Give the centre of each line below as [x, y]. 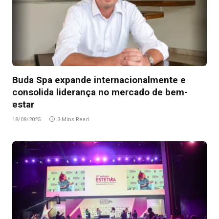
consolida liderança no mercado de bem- [100, 92]
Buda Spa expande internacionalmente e [99, 80]
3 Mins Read [73, 120]
